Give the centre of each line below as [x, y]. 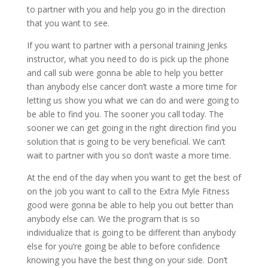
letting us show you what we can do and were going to [133, 100]
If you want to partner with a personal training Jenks [127, 45]
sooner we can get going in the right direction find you [131, 128]
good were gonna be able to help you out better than [130, 205]
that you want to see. [68, 23]
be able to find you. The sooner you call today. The [125, 114]
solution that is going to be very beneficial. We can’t [126, 141]
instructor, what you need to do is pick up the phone [128, 59]
